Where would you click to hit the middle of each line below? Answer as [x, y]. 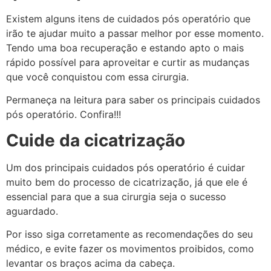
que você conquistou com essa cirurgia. [97, 77]
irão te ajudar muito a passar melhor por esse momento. [135, 33]
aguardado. [32, 211]
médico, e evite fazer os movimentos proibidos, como [130, 249]
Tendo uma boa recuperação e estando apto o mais [125, 48]
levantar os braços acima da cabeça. [90, 263]
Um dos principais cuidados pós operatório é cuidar [126, 167]
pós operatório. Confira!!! [64, 115]
